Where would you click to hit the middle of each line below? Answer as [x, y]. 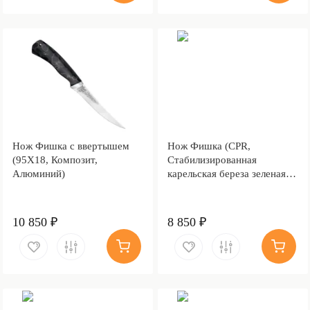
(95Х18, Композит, [55, 159]
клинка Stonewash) [209, 201]
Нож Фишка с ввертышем [71, 146]
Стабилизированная [212, 159]
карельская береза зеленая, [228, 173]
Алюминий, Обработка [219, 187]
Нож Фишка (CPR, [209, 146]
